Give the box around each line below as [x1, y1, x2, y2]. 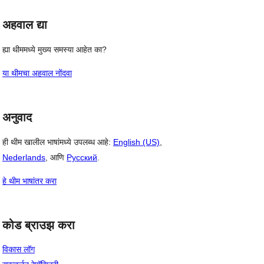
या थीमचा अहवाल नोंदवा [2, 68, 72, 78]
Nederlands [2, 152, 45, 162]
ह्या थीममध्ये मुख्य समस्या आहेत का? [2, 45, 107, 54]
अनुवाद [2, 111, 32, 124]
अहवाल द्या [2, 18, 47, 32]
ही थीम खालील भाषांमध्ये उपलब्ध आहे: [2, 137, 113, 147]
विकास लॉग [2, 245, 35, 255]
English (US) [113, 137, 160, 147]
